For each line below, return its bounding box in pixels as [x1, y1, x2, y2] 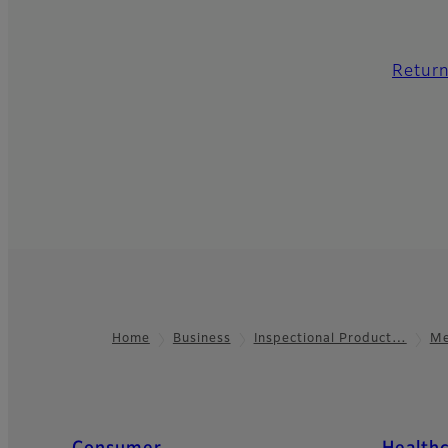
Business [172, 333, 231, 346]
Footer [7, 340, 86, 365]
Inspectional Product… [253, 333, 407, 346]
